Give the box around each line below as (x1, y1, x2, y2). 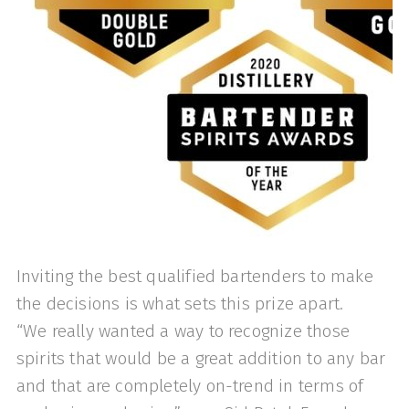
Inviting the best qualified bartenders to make (16, 265, 373, 287)
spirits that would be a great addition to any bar (16, 347, 386, 369)
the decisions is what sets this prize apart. (16, 292, 349, 314)
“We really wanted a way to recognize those (16, 320, 350, 341)
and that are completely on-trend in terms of (16, 374, 364, 396)
